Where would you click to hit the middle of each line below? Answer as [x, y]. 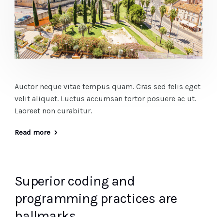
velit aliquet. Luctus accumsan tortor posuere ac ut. [105, 98]
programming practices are [96, 198]
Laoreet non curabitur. [53, 110]
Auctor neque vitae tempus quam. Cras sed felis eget [108, 86]
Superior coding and [75, 181]
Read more [32, 132]
